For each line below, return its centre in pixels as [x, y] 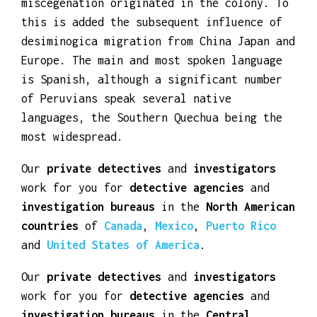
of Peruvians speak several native [126, 145]
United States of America [123, 292]
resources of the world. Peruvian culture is [158, 12]
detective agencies [190, 235]
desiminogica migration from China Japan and [158, 88]
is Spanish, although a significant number [152, 126]
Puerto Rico [241, 273]
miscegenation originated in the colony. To [155, 50]
